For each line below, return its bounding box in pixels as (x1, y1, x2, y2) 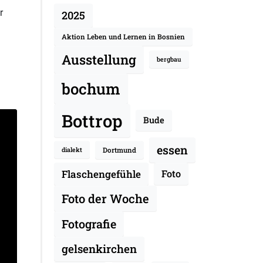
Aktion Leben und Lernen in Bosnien (61, 32, 185, 41)
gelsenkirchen (61, 241, 137, 256)
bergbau (156, 55, 181, 64)
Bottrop (61, 109, 123, 132)
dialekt (61, 146, 82, 154)
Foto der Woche (61, 190, 149, 206)
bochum (61, 78, 120, 99)
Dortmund (102, 145, 136, 154)
